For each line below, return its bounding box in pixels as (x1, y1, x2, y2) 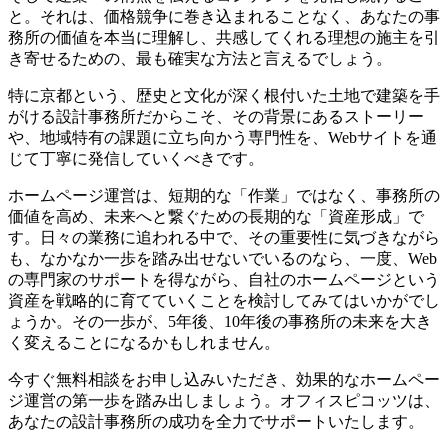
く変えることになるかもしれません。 (8, 334, 280, 352)
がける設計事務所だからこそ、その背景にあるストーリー (8, 108, 424, 126)
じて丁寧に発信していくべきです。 (8, 150, 264, 168)
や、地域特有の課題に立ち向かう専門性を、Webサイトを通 (8, 129, 437, 147)
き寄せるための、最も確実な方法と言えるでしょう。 (8, 50, 392, 68)
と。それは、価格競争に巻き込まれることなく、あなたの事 (8, 8, 440, 26)
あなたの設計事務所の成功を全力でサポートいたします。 (8, 413, 424, 431)
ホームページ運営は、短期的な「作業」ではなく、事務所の (8, 187, 440, 205)
